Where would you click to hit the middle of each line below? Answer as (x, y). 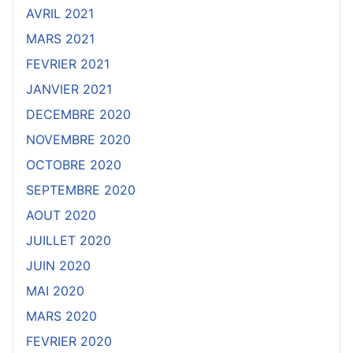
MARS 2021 (60, 39)
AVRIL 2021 (60, 14)
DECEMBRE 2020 (78, 115)
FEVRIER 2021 (68, 64)
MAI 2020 (55, 291)
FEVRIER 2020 (69, 342)
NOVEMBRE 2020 (78, 140)
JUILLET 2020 (69, 241)
